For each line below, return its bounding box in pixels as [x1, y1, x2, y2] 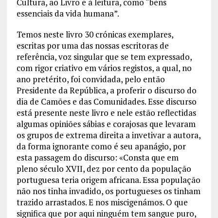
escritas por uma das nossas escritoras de [16, 39, 169, 51]
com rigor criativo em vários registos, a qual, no [16, 62, 192, 73]
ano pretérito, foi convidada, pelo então [16, 73, 165, 85]
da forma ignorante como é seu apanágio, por [16, 140, 186, 152]
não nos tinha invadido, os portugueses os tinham [16, 185, 200, 197]
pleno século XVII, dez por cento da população [16, 163, 191, 174]
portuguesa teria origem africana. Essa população [16, 174, 200, 185]
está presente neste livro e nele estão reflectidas [16, 107, 196, 118]
